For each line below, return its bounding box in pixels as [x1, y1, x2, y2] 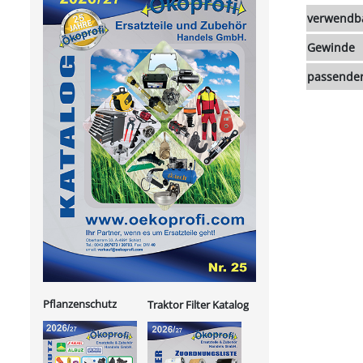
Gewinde [307, 40, 355, 55]
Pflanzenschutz [43, 296, 117, 311]
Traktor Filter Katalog [147, 297, 249, 312]
